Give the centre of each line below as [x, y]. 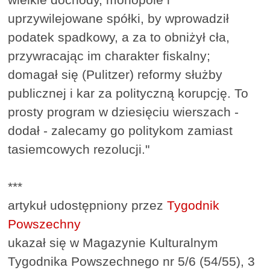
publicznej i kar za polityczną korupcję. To [128, 93]
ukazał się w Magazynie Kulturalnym [113, 243]
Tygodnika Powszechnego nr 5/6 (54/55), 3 [132, 262]
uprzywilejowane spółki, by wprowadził [119, 19]
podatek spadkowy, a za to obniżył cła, [119, 37]
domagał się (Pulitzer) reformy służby [115, 75]
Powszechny [45, 224]
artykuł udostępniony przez [88, 206]
